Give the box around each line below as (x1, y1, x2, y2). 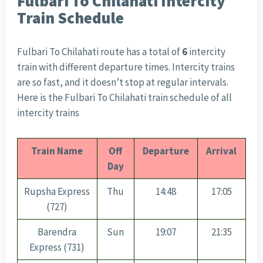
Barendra (38, 225, 77, 239)
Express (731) (29, 241, 85, 254)
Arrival (206, 144, 237, 158)
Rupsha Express (24, 185, 90, 198)
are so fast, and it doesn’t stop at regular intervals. (16, 76, 230, 89)
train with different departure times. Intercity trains (16, 60, 235, 74)
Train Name (31, 144, 83, 158)
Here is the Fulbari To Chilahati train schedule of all (16, 91, 232, 104)
